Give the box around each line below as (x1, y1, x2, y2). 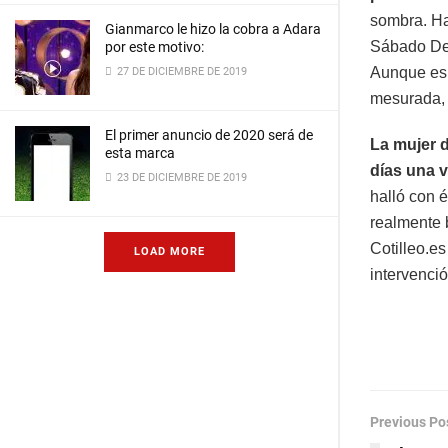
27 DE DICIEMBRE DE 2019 (114, 65, 247, 78)
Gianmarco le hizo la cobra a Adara (105, 21, 321, 37)
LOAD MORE (133, 245, 205, 258)
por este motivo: (105, 39, 204, 55)
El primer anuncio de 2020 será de (105, 127, 313, 143)
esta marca (105, 145, 175, 161)
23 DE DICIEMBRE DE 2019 (114, 171, 247, 184)
